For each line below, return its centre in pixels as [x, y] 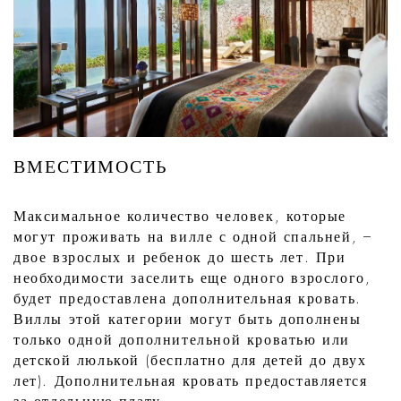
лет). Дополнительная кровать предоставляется [191, 382]
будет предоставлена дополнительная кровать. [188, 299]
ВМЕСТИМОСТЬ [90, 167]
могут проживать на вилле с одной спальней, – [193, 238]
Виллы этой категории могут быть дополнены [188, 320]
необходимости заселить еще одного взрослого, [192, 279]
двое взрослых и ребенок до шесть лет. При [180, 258]
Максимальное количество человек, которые [180, 217]
